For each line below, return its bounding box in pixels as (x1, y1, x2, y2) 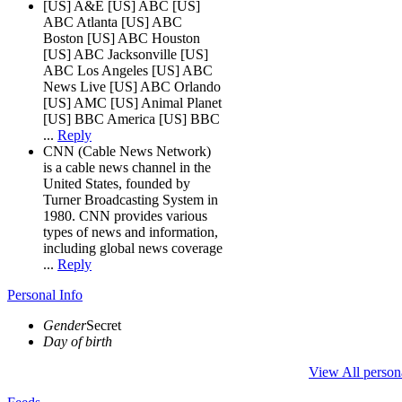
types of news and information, (43, 223, 218, 240)
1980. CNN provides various (43, 207, 207, 223)
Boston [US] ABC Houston (43, 30, 200, 46)
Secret (86, 317, 121, 333)
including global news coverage (43, 240, 223, 256)
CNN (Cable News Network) (43, 143, 211, 159)
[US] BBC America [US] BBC (43, 110, 220, 127)
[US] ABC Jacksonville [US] (43, 46, 208, 62)
